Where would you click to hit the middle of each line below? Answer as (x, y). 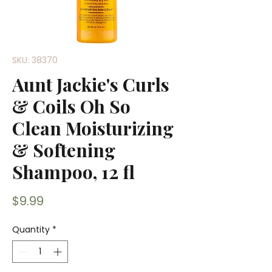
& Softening (64, 150)
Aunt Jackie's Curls (91, 84)
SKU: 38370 (35, 60)
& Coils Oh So (71, 106)
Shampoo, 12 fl (73, 172)
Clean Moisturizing (93, 128)
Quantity (31, 229)
